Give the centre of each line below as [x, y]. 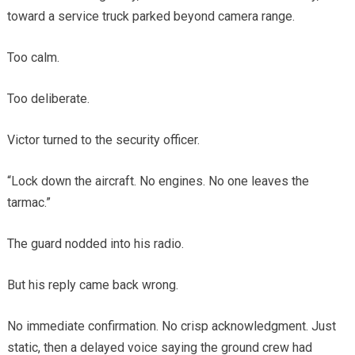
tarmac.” [29, 203]
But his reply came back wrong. [92, 285]
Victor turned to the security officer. [103, 140]
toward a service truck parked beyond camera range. [151, 17]
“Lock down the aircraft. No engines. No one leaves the [158, 181]
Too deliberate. [48, 99]
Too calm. [33, 58]
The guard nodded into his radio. [95, 244]
